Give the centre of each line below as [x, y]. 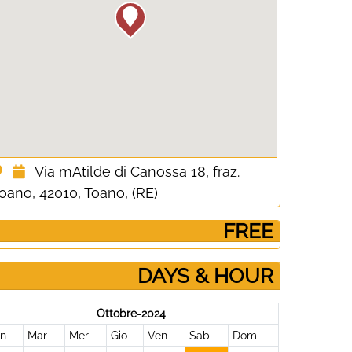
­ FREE [245, 231]
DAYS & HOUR [205, 276]
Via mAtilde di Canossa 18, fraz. [137, 172]
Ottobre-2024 [131, 313]
